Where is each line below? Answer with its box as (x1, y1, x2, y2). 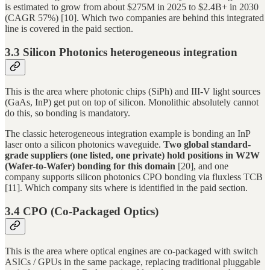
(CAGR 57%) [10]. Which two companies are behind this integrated (5, 12, 264, 23)
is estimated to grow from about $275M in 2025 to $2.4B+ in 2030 (5, 1, 259, 12)
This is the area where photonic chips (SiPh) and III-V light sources (5, 86, 260, 97)
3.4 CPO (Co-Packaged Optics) (5, 205, 159, 218)
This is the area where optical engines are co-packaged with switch (5, 245, 258, 256)
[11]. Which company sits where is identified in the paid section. (5, 183, 248, 193)
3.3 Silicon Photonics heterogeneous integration (5, 45, 237, 58)
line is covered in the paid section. (5, 23, 133, 34)
